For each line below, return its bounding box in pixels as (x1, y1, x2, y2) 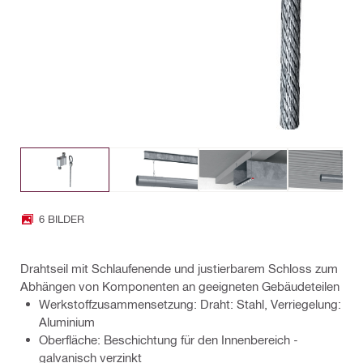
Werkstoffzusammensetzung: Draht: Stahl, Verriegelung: (39, 296, 341, 311)
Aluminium (39, 314, 95, 329)
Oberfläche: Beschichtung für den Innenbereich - (39, 331, 298, 347)
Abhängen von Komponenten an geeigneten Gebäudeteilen (20, 278, 340, 293)
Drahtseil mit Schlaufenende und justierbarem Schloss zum (20, 260, 338, 275)
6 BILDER (39, 212, 84, 225)
